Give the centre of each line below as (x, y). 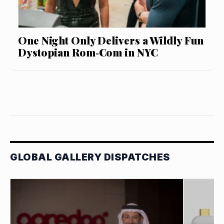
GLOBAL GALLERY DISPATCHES (90, 157)
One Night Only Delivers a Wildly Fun (111, 40)
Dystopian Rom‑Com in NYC (88, 52)
